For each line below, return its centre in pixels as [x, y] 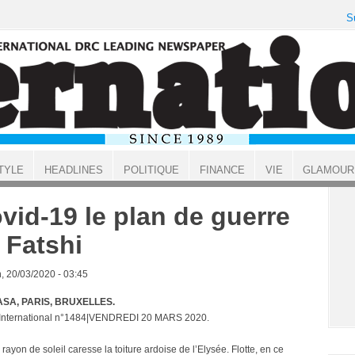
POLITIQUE [151, 170]
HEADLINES [73, 170]
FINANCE [222, 170]
